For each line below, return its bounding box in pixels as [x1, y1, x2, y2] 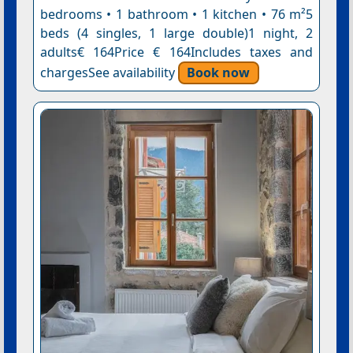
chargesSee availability [39, 63, 178, 81]
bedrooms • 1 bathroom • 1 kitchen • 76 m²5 [39, 5, 314, 23]
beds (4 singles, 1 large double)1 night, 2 [39, 24, 314, 42]
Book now [187, 63, 251, 81]
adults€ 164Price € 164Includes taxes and [39, 43, 314, 61]
